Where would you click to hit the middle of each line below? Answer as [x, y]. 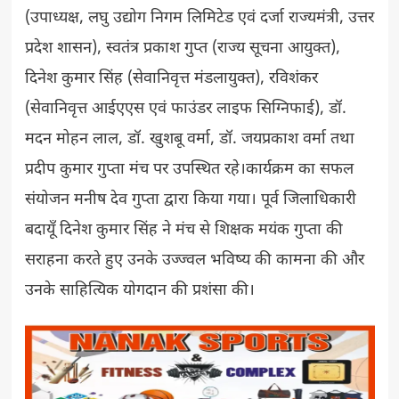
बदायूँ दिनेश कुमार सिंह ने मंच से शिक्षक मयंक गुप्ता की [183, 230]
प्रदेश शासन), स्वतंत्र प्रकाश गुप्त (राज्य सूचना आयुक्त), [182, 48]
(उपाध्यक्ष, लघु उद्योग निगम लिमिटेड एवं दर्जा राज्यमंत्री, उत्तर [199, 18]
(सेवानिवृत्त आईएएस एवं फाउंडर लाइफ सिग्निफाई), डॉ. [185, 109]
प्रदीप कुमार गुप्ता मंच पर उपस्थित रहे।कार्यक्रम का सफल [189, 169]
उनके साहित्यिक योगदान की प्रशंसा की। [139, 290]
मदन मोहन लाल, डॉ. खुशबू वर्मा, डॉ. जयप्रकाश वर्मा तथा [189, 139]
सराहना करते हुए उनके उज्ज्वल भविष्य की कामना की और [194, 260]
